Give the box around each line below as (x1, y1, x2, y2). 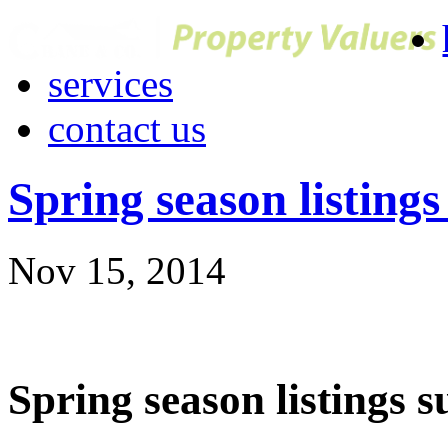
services (48, 62, 173, 105)
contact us (48, 107, 206, 150)
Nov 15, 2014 (8, 248, 226, 292)
